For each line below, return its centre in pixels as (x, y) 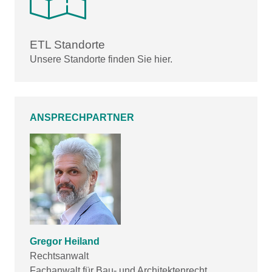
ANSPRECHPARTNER (82, 118)
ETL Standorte (67, 45)
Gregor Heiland (65, 242)
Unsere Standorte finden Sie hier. (101, 59)
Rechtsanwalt (59, 256)
